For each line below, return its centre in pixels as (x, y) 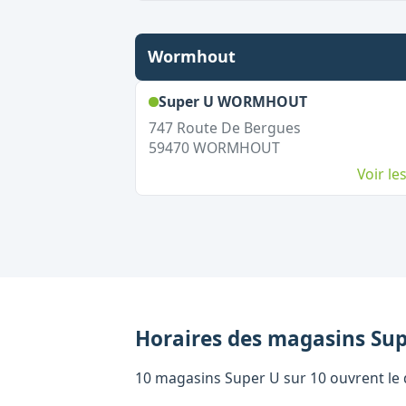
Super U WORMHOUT (232, 101)
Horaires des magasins (253, 338)
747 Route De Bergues (224, 128)
